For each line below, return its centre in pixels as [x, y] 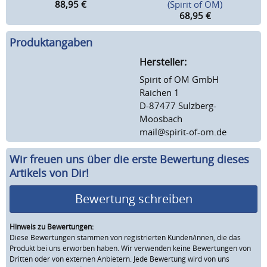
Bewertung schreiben [133, 198]
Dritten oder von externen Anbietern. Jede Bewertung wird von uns [119, 259]
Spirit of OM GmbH [179, 79]
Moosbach [161, 118]
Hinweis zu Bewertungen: [52, 226]
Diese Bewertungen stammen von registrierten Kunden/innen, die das [125, 237]
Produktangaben [51, 43]
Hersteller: [163, 62]
